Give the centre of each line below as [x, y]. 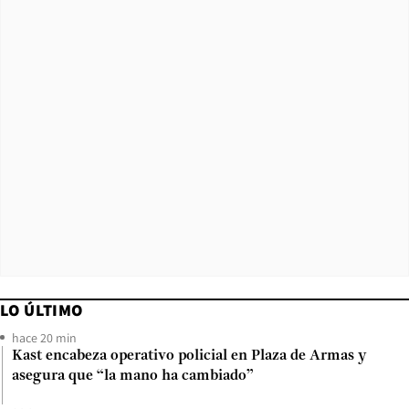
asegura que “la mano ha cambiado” [133, 376]
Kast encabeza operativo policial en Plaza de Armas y [189, 356]
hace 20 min [44, 337]
